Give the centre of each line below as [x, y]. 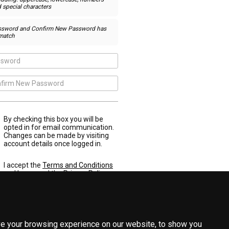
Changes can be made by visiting [56, 135]
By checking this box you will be [53, 119]
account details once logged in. [53, 144]
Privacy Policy [85, 173]
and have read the [33, 173]
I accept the [23, 165]
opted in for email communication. [59, 127]
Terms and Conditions [78, 165]
